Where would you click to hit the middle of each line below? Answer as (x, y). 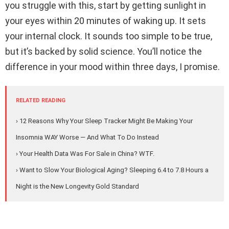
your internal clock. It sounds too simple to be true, (109, 36)
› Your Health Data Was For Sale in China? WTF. (85, 154)
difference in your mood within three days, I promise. (112, 67)
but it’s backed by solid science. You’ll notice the (104, 52)
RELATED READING (41, 101)
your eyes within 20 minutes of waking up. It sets (106, 21)
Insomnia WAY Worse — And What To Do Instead (87, 138)
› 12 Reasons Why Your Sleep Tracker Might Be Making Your (104, 121)
